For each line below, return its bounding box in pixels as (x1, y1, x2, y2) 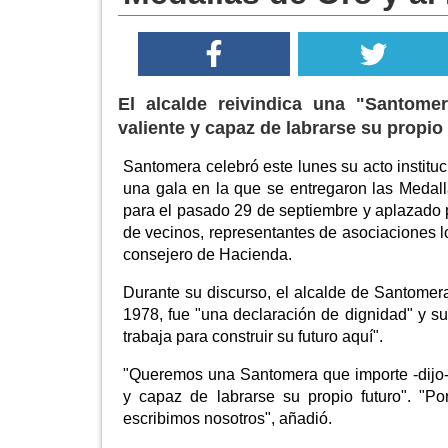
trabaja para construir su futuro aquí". (123, 328, 383, 346)
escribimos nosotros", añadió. (123, 410, 332, 428)
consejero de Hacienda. (123, 246, 292, 264)
